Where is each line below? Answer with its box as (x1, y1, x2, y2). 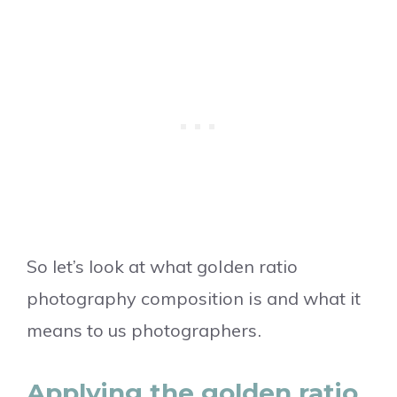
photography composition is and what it (27, 287, 361, 310)
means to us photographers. (27, 319, 261, 342)
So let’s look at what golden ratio (27, 255, 298, 278)
